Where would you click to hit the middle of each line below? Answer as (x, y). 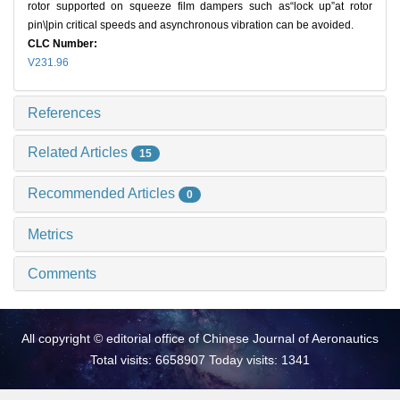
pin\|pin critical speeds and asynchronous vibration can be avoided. (191, 25)
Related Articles (79, 153)
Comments (62, 273)
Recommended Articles (103, 193)
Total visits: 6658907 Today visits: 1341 (200, 359)
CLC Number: (64, 44)
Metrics (50, 234)
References (64, 113)
